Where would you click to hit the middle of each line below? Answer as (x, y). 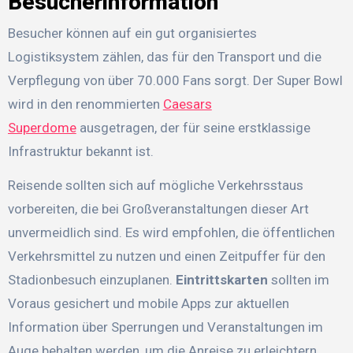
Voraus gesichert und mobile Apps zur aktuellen (148, 304)
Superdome (42, 128)
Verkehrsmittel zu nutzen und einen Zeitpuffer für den (166, 256)
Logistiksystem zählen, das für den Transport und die (164, 57)
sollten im (298, 280)
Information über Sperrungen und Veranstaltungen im (165, 327)
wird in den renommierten (85, 104)
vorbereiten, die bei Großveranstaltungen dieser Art (158, 209)
